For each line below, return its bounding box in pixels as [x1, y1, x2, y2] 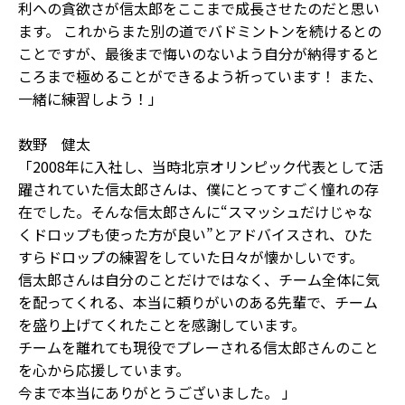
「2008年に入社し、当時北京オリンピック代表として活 [18, 155, 383, 177]
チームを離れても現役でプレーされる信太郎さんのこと [18, 336, 379, 358]
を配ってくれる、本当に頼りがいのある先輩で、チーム [18, 291, 378, 313]
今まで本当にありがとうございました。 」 [18, 381, 297, 403]
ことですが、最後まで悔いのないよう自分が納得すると [18, 42, 380, 64]
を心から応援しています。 [18, 359, 190, 381]
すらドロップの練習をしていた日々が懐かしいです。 [18, 246, 363, 268]
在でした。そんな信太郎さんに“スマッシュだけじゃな [18, 201, 372, 222]
